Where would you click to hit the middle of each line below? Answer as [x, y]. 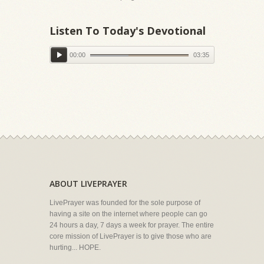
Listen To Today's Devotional [128, 30]
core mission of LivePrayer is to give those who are [131, 236]
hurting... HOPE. [75, 247]
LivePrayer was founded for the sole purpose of [125, 202]
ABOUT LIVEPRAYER [88, 183]
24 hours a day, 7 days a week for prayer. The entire [132, 225]
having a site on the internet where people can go [128, 214]
